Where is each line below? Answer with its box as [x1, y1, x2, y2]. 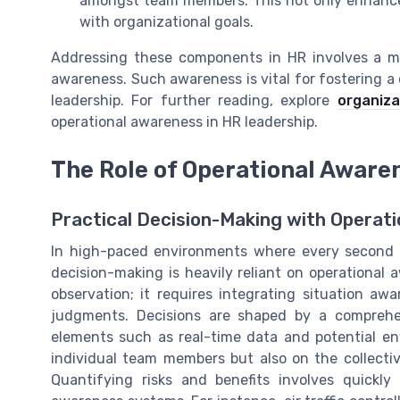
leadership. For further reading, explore [51, 91, 337, 109]
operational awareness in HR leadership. [51, 112, 318, 130]
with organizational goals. [79, 12, 254, 30]
